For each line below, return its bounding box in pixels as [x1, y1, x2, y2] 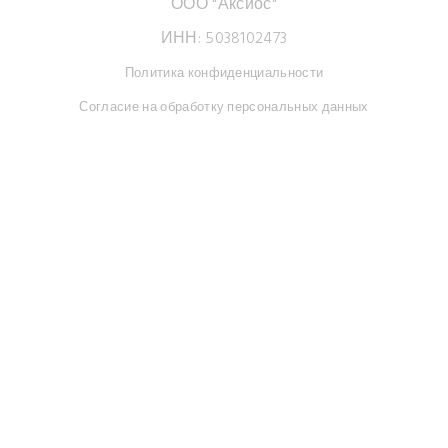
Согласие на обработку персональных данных [79, 97, 369, 118]
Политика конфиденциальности [124, 63, 324, 84]
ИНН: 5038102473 [160, 26, 288, 52]
